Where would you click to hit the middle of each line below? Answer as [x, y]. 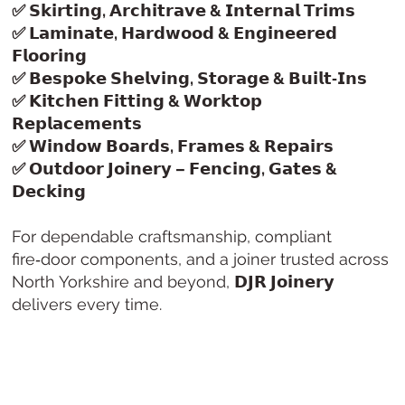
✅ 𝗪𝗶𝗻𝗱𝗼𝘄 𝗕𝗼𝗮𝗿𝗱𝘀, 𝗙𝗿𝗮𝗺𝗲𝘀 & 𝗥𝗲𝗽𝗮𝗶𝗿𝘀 [173, 146]
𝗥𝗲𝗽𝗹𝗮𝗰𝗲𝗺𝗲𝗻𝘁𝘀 [77, 124]
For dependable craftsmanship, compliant [172, 237]
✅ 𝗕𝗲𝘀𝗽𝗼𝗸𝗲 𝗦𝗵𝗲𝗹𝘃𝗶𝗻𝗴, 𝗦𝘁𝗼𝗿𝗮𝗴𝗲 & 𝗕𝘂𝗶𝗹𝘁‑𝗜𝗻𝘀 [190, 79]
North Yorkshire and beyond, [123, 282]
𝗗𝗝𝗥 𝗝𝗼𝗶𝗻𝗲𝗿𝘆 [285, 282]
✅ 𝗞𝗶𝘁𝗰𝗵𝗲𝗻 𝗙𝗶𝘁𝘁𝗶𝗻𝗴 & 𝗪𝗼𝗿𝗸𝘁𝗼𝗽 [137, 101]
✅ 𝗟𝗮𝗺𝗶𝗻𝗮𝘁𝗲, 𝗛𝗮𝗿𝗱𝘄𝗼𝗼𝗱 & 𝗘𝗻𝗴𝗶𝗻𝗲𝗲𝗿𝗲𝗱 [175, 33]
